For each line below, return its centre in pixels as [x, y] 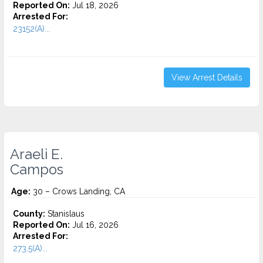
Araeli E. [36, 154]
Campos [37, 170]
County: [29, 214]
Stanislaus [65, 214]
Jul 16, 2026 [94, 225]
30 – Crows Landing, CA [78, 191]
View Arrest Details [207, 77]
